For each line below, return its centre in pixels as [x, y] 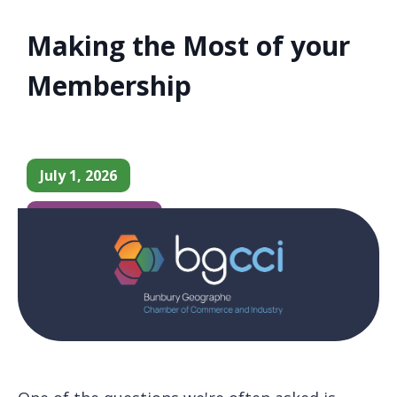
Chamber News [94, 218]
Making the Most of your [188, 45]
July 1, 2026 [78, 175]
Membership [109, 85]
